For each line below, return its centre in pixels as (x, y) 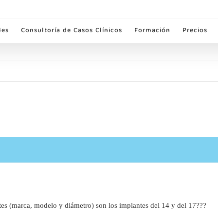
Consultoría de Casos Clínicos (71, 31)
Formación (152, 31)
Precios (195, 31)
